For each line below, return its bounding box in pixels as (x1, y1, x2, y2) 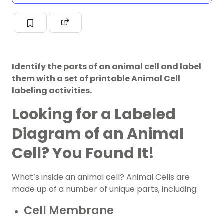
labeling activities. (12, 85, 92, 97)
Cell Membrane (24, 203, 114, 219)
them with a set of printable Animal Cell (12, 73, 180, 85)
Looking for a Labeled (12, 104, 176, 125)
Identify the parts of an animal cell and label (12, 61, 201, 73)
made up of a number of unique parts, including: (12, 183, 198, 195)
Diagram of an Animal (12, 123, 184, 145)
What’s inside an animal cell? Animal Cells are (12, 171, 190, 183)
